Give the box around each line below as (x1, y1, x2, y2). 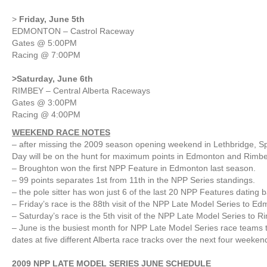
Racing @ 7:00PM (12, 50, 80, 60)
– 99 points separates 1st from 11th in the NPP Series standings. (12, 175, 255, 185)
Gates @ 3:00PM (12, 98, 77, 107)
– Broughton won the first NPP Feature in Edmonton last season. (12, 163, 256, 173)
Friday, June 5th (19, 14, 85, 24)
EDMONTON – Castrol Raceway (12, 26, 134, 36)
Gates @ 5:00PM (12, 38, 77, 48)
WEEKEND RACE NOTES (12, 128, 110, 137)
